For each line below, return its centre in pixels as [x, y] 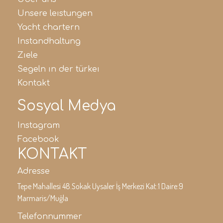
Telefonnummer [50, 217]
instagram [40, 125]
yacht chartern [51, 27]
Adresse [34, 171]
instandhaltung [50, 41]
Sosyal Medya [67, 106]
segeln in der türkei [61, 69]
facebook [41, 139]
